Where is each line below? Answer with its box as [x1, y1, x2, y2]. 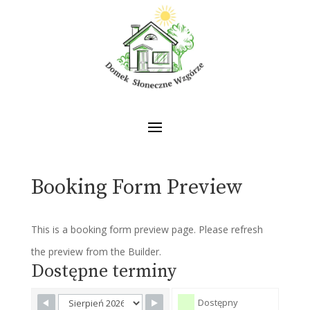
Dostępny [198, 295, 239, 309]
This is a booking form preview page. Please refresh [30, 222, 263, 236]
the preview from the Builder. [30, 244, 161, 258]
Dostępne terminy [30, 259, 176, 283]
